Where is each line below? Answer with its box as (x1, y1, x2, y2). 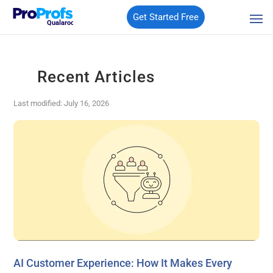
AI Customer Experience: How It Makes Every (13, 256, 233, 269)
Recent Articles (37, 68, 155, 86)
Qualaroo (46, 19, 74, 27)
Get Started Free (133, 12, 199, 23)
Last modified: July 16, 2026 (13, 99, 110, 108)
